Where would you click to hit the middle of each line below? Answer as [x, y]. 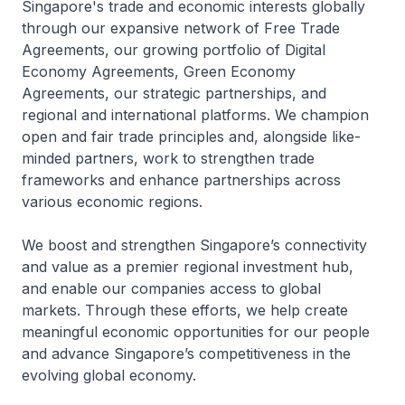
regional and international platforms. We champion [195, 115]
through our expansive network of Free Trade [181, 28]
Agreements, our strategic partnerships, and [174, 94]
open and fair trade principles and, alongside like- [191, 137]
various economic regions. [112, 202]
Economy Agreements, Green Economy [159, 72]
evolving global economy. [109, 376]
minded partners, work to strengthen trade [168, 159]
